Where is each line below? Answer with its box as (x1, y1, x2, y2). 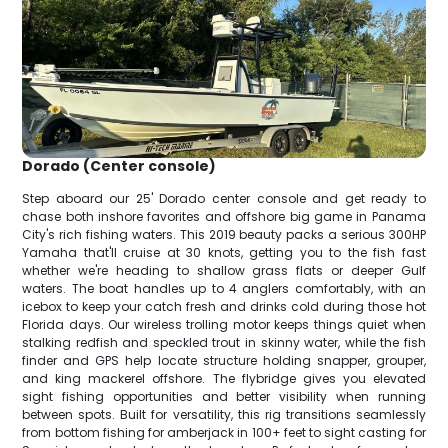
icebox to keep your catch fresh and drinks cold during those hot (22, 297, 426, 315)
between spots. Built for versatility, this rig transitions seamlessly (22, 405, 426, 423)
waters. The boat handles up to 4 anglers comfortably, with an (22, 279, 426, 297)
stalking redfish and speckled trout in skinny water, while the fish (22, 333, 426, 351)
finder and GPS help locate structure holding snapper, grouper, (22, 351, 426, 369)
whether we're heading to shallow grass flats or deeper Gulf (22, 261, 426, 279)
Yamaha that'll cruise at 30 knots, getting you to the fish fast (22, 243, 426, 261)
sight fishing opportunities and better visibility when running (22, 387, 426, 405)
